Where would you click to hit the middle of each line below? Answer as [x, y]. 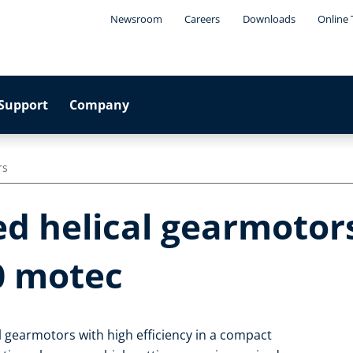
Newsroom [136, 19]
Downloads [269, 19]
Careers [203, 19]
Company [100, 105]
